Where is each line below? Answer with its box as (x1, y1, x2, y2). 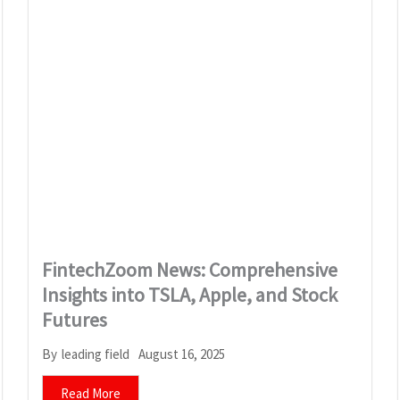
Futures (42, 306, 108, 332)
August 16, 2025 (138, 345, 226, 362)
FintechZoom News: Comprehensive (42, 256, 338, 282)
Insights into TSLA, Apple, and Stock (42, 281, 338, 307)
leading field (62, 346, 130, 363)
